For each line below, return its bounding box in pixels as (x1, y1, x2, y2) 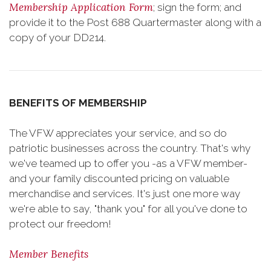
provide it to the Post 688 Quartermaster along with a (9, 16, 261, 28)
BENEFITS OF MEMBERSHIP (9, 97, 147, 109)
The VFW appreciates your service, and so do (9, 127, 227, 139)
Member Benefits (9, 247, 88, 261)
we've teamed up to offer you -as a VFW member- (9, 157, 247, 169)
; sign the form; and (153, 1, 241, 13)
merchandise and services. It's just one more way (9, 188, 240, 200)
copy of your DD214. (9, 31, 111, 44)
